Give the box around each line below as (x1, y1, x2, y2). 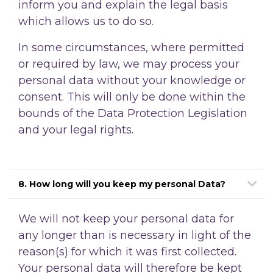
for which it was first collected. (71, 244, 236, 258)
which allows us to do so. (18, 14, 154, 28)
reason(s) (18, 244, 71, 258)
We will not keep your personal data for (18, 211, 234, 225)
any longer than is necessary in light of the (18, 228, 251, 242)
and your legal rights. (18, 122, 133, 136)
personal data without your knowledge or (18, 73, 246, 87)
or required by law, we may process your (18, 57, 239, 71)
